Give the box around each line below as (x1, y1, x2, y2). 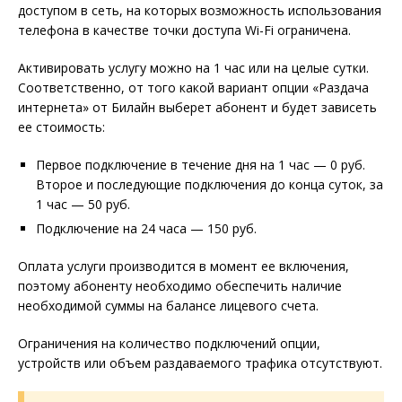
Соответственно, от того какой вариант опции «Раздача (18, 78, 369, 96)
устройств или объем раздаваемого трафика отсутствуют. (18, 354, 382, 371)
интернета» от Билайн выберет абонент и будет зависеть (18, 98, 377, 116)
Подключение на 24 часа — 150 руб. (36, 219, 257, 237)
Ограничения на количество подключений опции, (18, 334, 320, 352)
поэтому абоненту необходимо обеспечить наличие (18, 276, 342, 294)
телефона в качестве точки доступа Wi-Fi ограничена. (18, 21, 351, 39)
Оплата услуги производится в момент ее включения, (18, 257, 349, 275)
